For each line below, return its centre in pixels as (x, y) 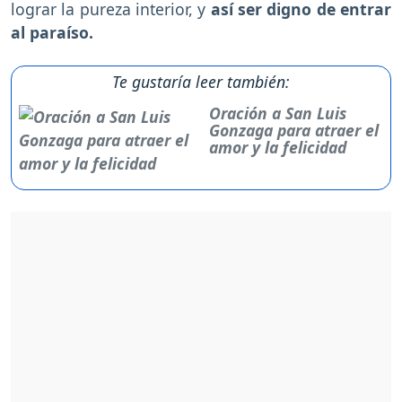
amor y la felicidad (278, 147)
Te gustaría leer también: (201, 81)
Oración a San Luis (278, 113)
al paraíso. (52, 32)
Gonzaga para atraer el (294, 130)
